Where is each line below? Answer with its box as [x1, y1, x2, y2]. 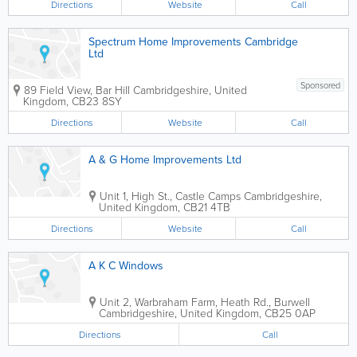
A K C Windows [88, 257, 163, 274]
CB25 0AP [265, 305, 316, 320]
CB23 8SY [72, 93, 122, 108]
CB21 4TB [183, 199, 230, 214]
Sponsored [300, 79, 340, 91]
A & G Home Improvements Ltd [88, 151, 241, 168]
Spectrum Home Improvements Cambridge [88, 33, 298, 50]
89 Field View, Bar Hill [24, 82, 130, 97]
